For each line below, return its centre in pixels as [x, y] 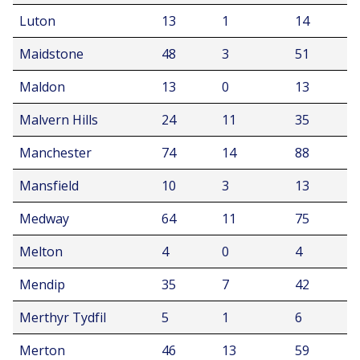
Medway [44, 219]
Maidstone [51, 54]
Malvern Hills [59, 120]
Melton [41, 252]
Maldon [42, 87]
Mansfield [49, 186]
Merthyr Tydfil [63, 317]
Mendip [42, 284]
